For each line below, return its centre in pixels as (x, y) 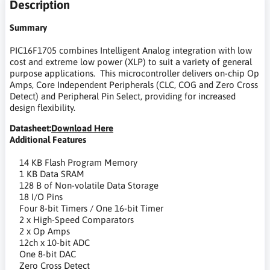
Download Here (82, 128)
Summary (28, 27)
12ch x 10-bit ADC (50, 242)
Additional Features (48, 139)
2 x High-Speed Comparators (72, 219)
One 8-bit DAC (43, 254)
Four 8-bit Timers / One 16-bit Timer (86, 208)
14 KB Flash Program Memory (74, 162)
